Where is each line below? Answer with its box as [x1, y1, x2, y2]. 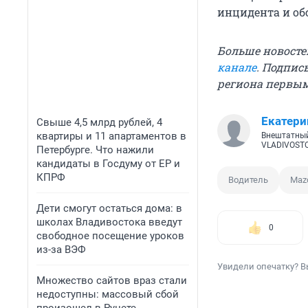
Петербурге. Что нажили [36, 144, 154, 156]
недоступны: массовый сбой [36, 288, 179, 300]
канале [217, 60, 256, 75]
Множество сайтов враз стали [36, 274, 187, 287]
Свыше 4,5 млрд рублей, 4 [36, 116, 162, 129]
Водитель [228, 175, 268, 186]
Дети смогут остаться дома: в [36, 202, 182, 214]
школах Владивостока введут [36, 216, 182, 228]
